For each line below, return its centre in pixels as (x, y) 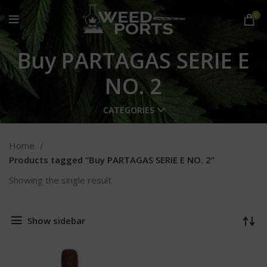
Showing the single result (60, 180)
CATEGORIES (128, 110)
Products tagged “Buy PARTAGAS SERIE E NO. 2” (112, 160)
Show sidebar (56, 220)
